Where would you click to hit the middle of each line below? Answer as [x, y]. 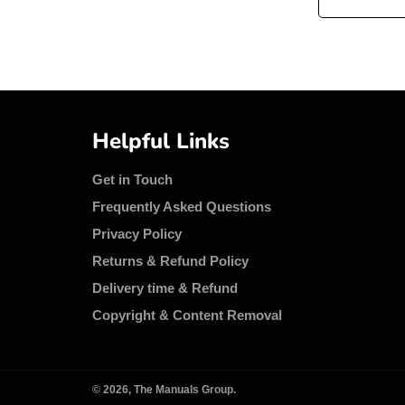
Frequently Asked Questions [182, 206]
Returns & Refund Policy [170, 260]
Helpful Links [161, 141]
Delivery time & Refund [165, 287]
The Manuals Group [184, 389]
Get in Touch [132, 179]
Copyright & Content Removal [187, 315]
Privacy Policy [137, 233]
